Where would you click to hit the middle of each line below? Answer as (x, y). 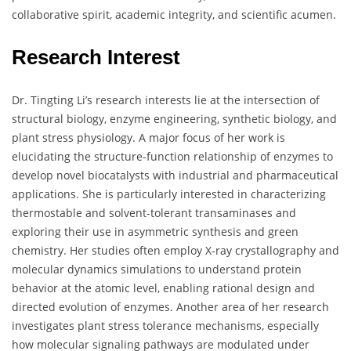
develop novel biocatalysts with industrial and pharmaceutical (175, 175)
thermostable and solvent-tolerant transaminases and (154, 213)
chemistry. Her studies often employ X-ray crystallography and (175, 251)
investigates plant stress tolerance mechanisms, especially (165, 326)
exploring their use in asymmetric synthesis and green (155, 232)
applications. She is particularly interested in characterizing (169, 194)
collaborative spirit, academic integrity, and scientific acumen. (174, 15)
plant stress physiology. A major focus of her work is (148, 138)
